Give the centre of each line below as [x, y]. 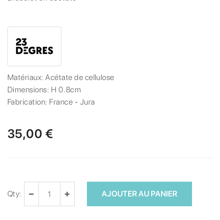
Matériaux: [27, 78]
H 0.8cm [66, 90]
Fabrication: [28, 102]
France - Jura [72, 102]
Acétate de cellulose [80, 78]
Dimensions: [29, 90]
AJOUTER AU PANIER [139, 194]
